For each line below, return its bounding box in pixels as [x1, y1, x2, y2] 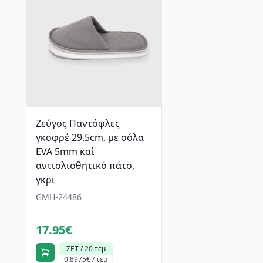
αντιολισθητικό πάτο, [36, 159, 134, 172]
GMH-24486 [36, 191, 82, 203]
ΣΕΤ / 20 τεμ [66, 244, 106, 254]
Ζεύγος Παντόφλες [36, 117, 120, 130]
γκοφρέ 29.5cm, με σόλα [36, 131, 144, 144]
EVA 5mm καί [36, 145, 95, 158]
